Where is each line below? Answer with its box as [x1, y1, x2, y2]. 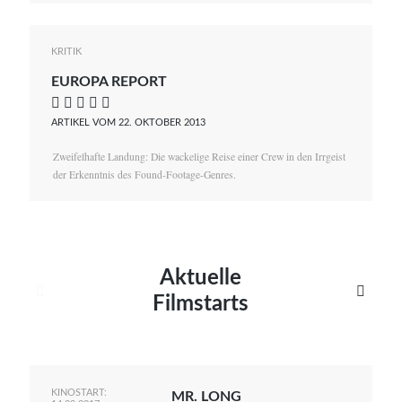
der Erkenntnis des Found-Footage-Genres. [52, 168, 236, 181]
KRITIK [51, 47, 83, 57]
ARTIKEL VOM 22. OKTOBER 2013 [51, 117, 206, 127]
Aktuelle [159, 267, 241, 290]
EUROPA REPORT [51, 74, 168, 90]
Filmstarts [152, 293, 249, 316]
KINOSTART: [51, 387, 108, 398]
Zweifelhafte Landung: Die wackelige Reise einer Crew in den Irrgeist [52, 150, 345, 163]
